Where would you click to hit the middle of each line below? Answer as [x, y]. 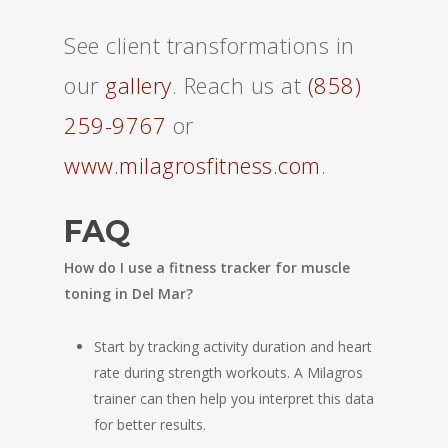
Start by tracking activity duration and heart [233, 346]
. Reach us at [239, 85]
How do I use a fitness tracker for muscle [207, 267]
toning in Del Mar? [128, 293]
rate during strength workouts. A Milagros [228, 372]
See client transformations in [209, 45]
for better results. [150, 424]
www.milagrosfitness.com [192, 165]
